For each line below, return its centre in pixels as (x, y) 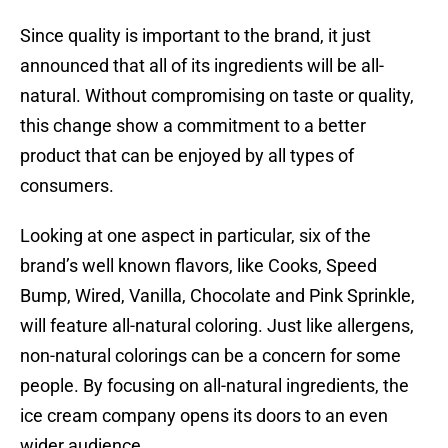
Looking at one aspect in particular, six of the (195, 236)
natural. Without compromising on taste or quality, (217, 96)
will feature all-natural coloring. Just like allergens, (217, 326)
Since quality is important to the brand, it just (195, 36)
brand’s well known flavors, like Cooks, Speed (198, 266)
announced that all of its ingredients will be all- (202, 66)
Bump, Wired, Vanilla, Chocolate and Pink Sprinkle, (217, 296)
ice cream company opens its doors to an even (204, 416)
